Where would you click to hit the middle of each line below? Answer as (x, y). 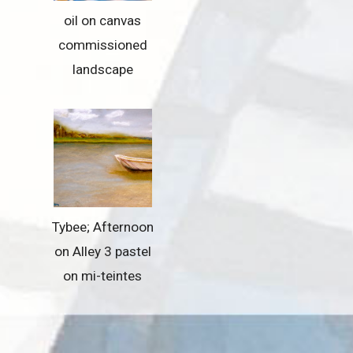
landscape (102, 69)
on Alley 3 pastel (102, 252)
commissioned (102, 45)
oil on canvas (103, 20)
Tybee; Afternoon (102, 227)
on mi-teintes (103, 276)
